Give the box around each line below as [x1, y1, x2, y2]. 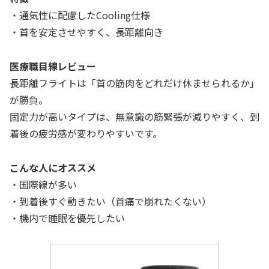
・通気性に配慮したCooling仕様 [10, 8, 150, 23]
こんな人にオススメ [10, 160, 96, 175]
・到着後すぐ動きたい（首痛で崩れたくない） [10, 193, 211, 208]
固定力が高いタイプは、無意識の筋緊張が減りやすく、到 [10, 109, 259, 124]
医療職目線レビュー [10, 58, 96, 73]
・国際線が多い [10, 177, 77, 192]
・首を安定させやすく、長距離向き [10, 25, 163, 40]
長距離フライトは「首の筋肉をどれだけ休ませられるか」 [10, 75, 259, 90]
